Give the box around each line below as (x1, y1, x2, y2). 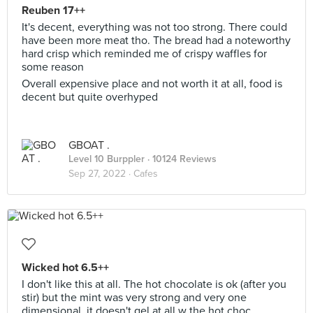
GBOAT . (68, 138, 110, 152)
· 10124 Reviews (145, 153, 217, 165)
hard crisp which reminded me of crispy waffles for (22, 47, 267, 61)
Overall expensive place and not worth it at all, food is (22, 77, 282, 91)
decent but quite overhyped (22, 90, 158, 104)
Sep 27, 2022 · (68, 168, 133, 180)
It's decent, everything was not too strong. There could (22, 20, 287, 34)
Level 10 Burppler (68, 153, 145, 165)
